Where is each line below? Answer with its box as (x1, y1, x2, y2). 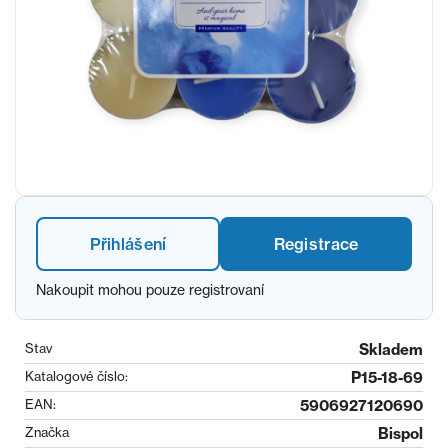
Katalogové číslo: (25, 368, 128, 384)
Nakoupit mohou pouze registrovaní (36, 281, 264, 298)
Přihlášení (89, 234, 167, 254)
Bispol (378, 424, 423, 443)
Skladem (359, 340, 423, 359)
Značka (25, 424, 69, 440)
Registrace (273, 234, 359, 254)
